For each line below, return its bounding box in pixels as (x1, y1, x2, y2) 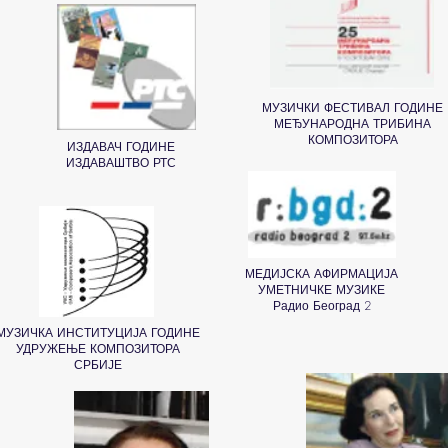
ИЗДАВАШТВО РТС (66, 154, 176, 171)
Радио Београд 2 (272, 297, 371, 314)
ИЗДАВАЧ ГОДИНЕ (67, 138, 175, 155)
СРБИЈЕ (73, 356, 122, 373)
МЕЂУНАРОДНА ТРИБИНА (274, 115, 431, 132)
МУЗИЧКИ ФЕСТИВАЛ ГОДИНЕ (262, 99, 443, 116)
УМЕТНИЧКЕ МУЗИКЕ (258, 281, 385, 298)
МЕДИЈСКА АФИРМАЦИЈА (245, 265, 398, 282)
